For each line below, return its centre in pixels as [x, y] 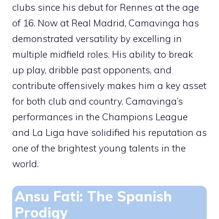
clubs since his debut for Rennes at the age [106, 7]
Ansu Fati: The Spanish [93, 196]
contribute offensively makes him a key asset [109, 86]
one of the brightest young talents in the [99, 148]
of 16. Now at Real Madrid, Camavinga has [106, 23]
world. [25, 164]
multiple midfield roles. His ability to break [103, 54]
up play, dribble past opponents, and [92, 70]
